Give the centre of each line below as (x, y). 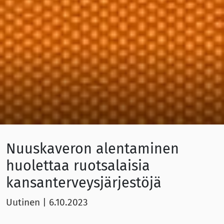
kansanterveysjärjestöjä (84, 183)
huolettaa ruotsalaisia (78, 166)
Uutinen (23, 202)
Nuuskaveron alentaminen (92, 149)
